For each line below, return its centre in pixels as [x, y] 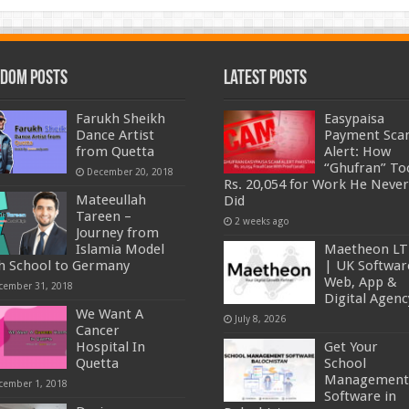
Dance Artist [115, 136]
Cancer [98, 331]
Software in [360, 397]
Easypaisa [354, 119]
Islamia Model [121, 250]
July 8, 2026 [260, 319]
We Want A [110, 315]
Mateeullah [111, 200]
